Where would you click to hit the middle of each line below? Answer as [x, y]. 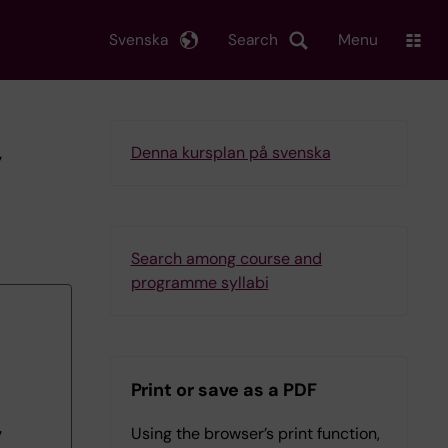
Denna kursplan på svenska [230, 152]
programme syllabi [199, 282]
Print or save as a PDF [223, 390]
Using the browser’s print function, [255, 433]
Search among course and [226, 258]
